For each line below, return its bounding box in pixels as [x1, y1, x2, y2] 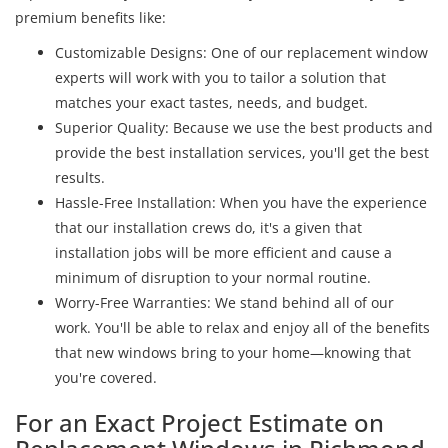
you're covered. [55, 367, 157, 387]
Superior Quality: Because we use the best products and [55, 117, 433, 137]
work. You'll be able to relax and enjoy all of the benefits [55, 317, 430, 337]
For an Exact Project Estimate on [15, 405, 384, 439]
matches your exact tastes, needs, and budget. [55, 92, 368, 112]
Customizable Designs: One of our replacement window [55, 42, 428, 62]
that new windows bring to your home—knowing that [55, 342, 411, 362]
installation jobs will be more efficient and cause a [55, 242, 392, 262]
